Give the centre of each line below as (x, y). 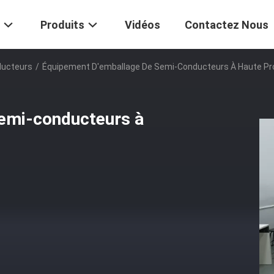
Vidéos (143, 25)
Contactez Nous (227, 25)
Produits (62, 25)
